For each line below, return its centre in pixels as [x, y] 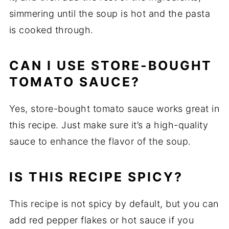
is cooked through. [51, 30]
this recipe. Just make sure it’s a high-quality [109, 125]
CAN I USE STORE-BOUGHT [110, 66]
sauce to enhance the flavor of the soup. [100, 142]
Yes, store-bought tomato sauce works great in [114, 109]
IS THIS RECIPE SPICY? [96, 177]
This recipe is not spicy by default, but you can [114, 204]
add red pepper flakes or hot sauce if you [101, 220]
